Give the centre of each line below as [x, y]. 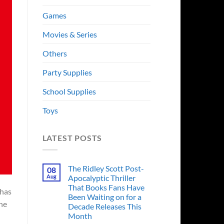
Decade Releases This [104, 206]
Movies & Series [69, 34]
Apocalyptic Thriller [101, 178]
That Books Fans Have [106, 187]
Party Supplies [67, 72]
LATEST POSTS [72, 137]
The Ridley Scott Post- [106, 168]
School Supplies [69, 91]
